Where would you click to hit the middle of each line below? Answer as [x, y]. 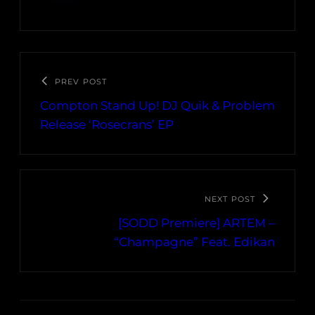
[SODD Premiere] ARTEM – [197, 223]
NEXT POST [230, 199]
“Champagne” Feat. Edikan [194, 242]
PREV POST [81, 82]
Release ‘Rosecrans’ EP [107, 125]
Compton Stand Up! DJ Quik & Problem [157, 106]
